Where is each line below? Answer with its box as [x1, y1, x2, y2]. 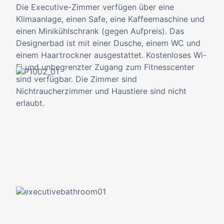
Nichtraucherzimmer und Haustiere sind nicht [16, 86, 186, 96]
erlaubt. [16, 98, 44, 108]
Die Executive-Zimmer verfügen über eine [16, 2, 174, 12]
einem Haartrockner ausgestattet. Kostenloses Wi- [16, 50, 206, 60]
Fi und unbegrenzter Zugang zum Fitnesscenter [16, 62, 194, 72]
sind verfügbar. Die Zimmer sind [16, 74, 137, 84]
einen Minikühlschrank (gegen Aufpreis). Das [16, 26, 184, 36]
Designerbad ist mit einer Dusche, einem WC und [16, 38, 200, 48]
